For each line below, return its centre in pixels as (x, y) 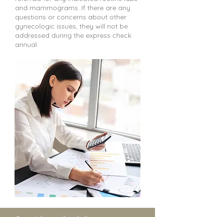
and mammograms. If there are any (73, 8)
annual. (27, 45)
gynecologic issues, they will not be (71, 26)
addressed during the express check (73, 35)
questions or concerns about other (71, 17)
